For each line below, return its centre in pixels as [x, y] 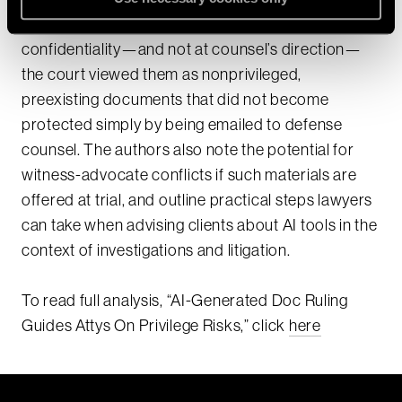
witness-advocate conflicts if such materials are [189, 175]
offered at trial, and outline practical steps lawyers [197, 200]
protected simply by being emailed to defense [182, 124]
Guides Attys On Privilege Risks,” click [155, 325]
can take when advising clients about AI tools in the [200, 225]
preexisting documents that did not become [175, 99]
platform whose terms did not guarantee [164, 24]
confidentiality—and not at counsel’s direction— [192, 49]
